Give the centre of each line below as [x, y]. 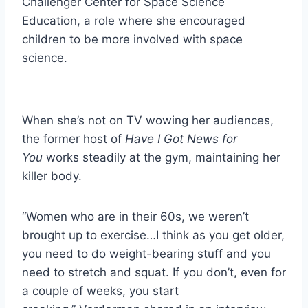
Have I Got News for [181, 139]
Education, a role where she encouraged [134, 20]
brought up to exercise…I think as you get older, [153, 235]
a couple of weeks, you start [100, 290]
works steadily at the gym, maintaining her [162, 157]
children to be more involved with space [132, 39]
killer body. [52, 176]
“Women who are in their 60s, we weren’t [135, 216]
